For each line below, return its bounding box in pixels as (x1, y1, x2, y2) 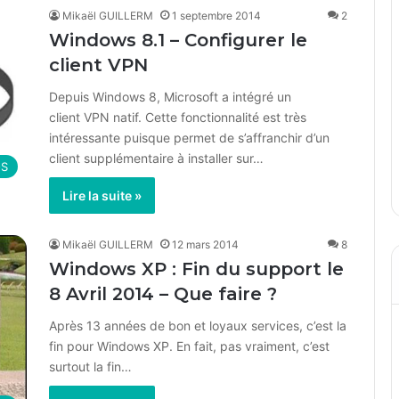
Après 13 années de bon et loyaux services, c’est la (49, 318, 346, 333)
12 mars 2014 (172, 238, 239, 251)
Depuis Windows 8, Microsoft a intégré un (49, 89, 291, 104)
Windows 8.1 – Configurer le (49, 29, 307, 51)
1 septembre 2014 (172, 9, 261, 22)
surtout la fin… (49, 359, 132, 374)
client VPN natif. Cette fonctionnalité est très (49, 110, 306, 125)
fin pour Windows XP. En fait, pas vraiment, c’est (49, 338, 330, 354)
